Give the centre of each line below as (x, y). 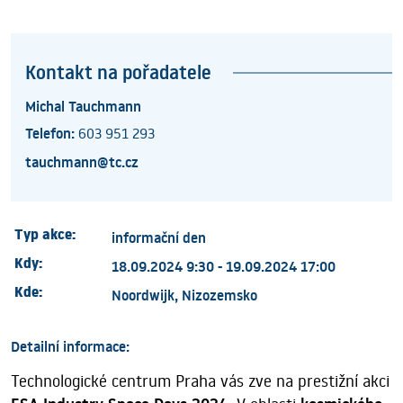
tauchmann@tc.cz (82, 162)
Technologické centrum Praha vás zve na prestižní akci (200, 381)
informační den (159, 238)
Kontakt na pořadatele (118, 73)
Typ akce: (45, 237)
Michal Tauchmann (83, 107)
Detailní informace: (70, 347)
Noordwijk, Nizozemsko (184, 296)
